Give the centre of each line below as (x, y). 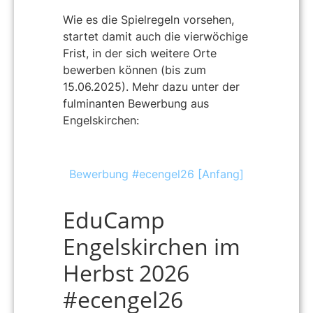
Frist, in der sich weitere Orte (140, 53)
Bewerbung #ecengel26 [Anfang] (156, 174)
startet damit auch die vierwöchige (155, 37)
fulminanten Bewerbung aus (136, 104)
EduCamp (114, 219)
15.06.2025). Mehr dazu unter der (151, 87)
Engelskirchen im (152, 246)
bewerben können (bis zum (134, 70)
